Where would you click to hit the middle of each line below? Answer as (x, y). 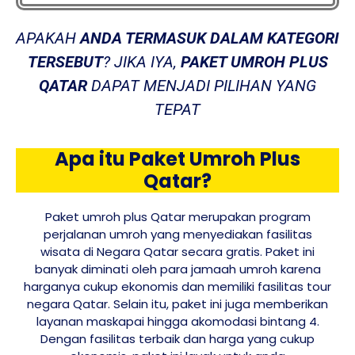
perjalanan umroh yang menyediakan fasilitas (177, 235)
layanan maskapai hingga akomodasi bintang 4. (177, 322)
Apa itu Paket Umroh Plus (177, 159)
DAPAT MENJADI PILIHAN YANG (202, 85)
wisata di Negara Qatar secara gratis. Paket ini (177, 252)
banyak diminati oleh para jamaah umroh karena (177, 269)
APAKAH (48, 38)
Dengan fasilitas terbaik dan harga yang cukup (177, 339)
